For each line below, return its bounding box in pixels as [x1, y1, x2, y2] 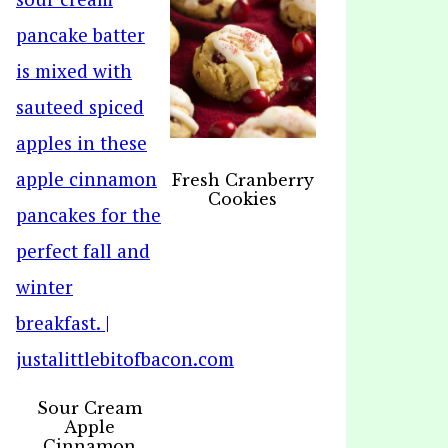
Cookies [208, 189, 278, 210]
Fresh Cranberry [171, 170, 314, 191]
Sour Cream [36, 398, 142, 418]
